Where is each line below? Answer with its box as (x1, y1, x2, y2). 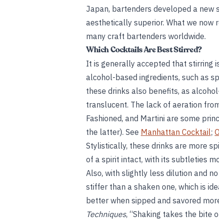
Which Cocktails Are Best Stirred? (86, 44, 202, 55)
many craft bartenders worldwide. (86, 31, 206, 41)
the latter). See (86, 127, 141, 137)
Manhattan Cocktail (141, 127, 211, 137)
